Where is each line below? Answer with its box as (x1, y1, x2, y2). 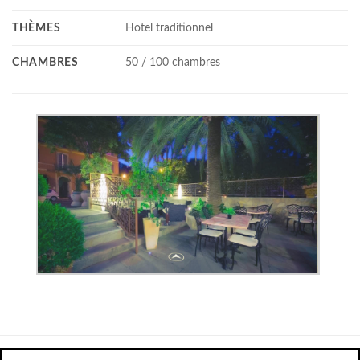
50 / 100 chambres (125, 55, 221, 68)
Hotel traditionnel (125, 21, 214, 34)
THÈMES (12, 21, 61, 34)
